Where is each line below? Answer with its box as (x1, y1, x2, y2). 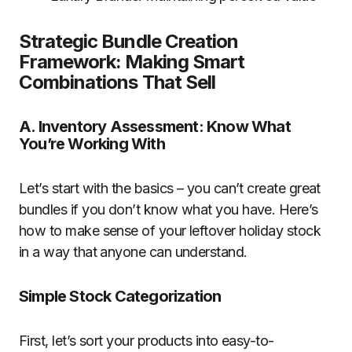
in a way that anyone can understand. (19, 244, 247, 260)
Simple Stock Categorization (19, 287, 222, 306)
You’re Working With (19, 134, 165, 153)
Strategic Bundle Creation (19, 30, 238, 53)
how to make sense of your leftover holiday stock (19, 222, 321, 239)
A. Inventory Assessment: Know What (19, 117, 291, 136)
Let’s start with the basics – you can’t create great (19, 180, 321, 196)
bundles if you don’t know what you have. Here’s (19, 201, 318, 218)
